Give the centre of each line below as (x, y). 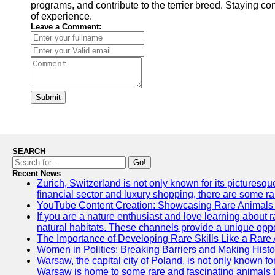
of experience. (61, 16)
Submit (48, 97)
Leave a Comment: (66, 27)
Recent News (37, 173)
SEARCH (29, 151)
